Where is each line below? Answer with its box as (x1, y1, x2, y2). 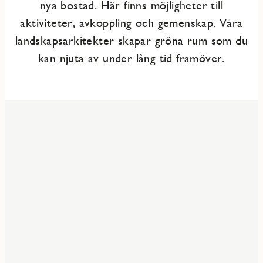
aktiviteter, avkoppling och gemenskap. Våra (20, 16, 243, 30)
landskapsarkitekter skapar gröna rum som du (15, 33, 248, 48)
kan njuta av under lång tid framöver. (38, 51, 225, 65)
